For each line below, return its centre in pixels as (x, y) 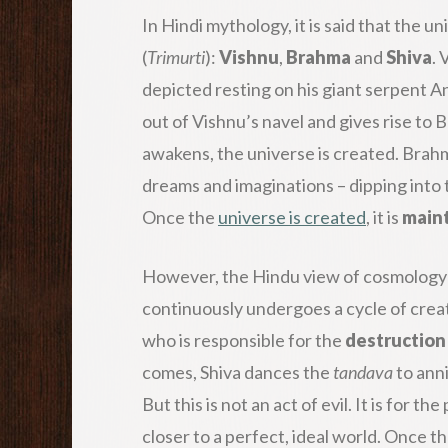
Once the (180, 216)
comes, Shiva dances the (237, 371)
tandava (363, 371)
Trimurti (176, 56)
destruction (395, 339)
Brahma (318, 56)
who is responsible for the (243, 339)
